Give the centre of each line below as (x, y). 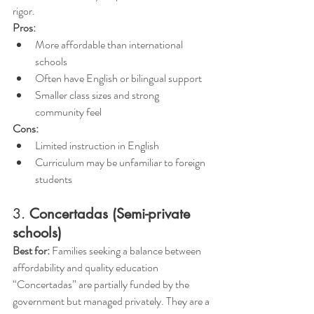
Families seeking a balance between (127, 251)
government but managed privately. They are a (112, 301)
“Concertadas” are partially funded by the (102, 284)
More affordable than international (110, 45)
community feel (68, 112)
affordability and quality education (86, 267)
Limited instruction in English (97, 145)
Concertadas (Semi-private (112, 214)
